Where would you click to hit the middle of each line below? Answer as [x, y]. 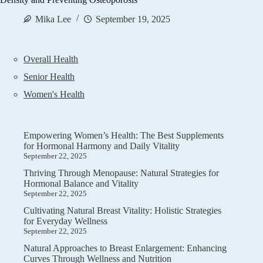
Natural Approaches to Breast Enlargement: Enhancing [125, 248]
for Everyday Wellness [65, 221]
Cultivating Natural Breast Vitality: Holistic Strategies [122, 210]
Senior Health [49, 76]
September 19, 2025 [133, 19]
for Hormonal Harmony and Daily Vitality [102, 146]
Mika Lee [53, 19]
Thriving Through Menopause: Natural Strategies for [121, 173]
